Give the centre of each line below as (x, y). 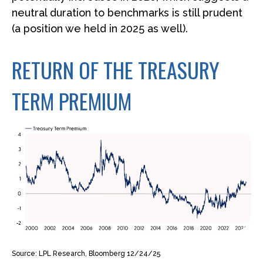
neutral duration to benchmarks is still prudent (127, 12)
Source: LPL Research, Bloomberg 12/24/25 (86, 253)
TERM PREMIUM (72, 100)
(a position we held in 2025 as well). (100, 28)
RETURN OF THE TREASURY (116, 69)
